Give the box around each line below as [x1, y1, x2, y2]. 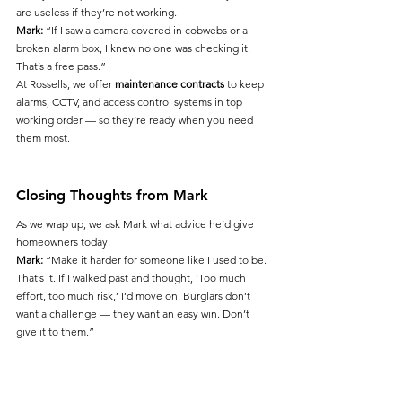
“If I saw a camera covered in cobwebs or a [43, 23, 250, 38]
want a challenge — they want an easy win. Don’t [16, 307, 252, 321]
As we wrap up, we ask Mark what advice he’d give [16, 217, 257, 232]
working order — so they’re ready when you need [16, 113, 256, 127]
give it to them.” [16, 325, 94, 339]
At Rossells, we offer [16, 77, 115, 92]
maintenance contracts [115, 77, 224, 92]
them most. [16, 131, 70, 145]
